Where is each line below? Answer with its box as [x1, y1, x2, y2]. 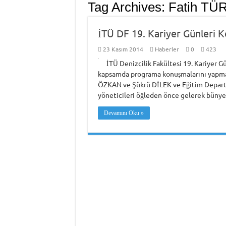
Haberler [154, 45, 179, 53]
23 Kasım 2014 [102, 45, 143, 53]
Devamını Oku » [103, 109, 144, 117]
